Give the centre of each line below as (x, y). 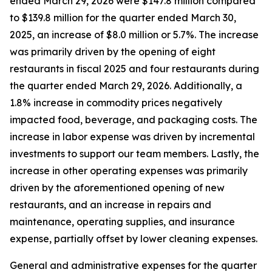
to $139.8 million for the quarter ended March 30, (123, 18)
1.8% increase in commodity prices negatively (116, 103)
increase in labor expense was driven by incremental (132, 137)
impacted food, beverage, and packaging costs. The (134, 120)
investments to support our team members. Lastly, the (134, 154)
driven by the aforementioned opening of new (117, 188)
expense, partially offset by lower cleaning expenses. (134, 239)
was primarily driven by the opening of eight (113, 52)
